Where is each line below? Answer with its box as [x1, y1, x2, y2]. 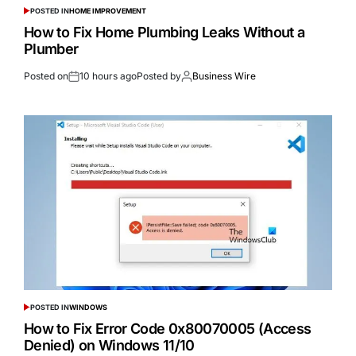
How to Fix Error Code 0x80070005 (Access [24, 320, 311, 338]
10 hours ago [79, 70, 137, 83]
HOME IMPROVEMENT [68, 6, 146, 16]
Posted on [24, 70, 68, 83]
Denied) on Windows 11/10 [24, 337, 195, 354]
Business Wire [192, 70, 256, 83]
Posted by [137, 70, 181, 83]
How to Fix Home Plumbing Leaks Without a [24, 24, 305, 41]
